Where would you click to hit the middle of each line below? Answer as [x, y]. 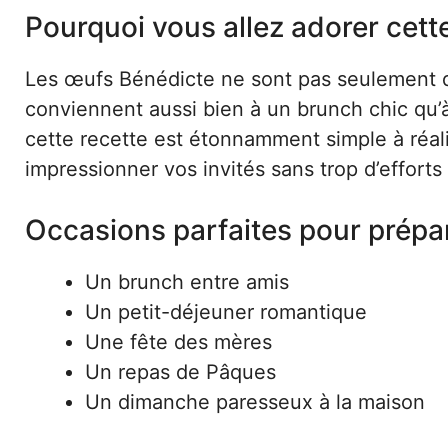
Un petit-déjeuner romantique [226, 311]
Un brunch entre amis [187, 281]
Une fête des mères [178, 341]
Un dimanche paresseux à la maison [255, 401]
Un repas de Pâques [180, 371]
